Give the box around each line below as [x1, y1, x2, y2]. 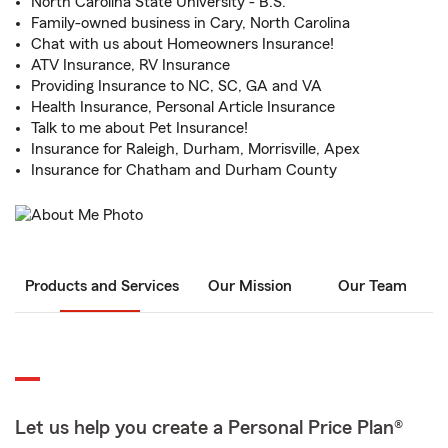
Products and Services [25, 278, 179, 295]
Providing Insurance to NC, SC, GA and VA [31, 78, 322, 94]
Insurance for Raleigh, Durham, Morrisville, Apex [31, 141, 360, 157]
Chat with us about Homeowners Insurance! [31, 36, 334, 52]
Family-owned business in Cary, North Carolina [31, 15, 350, 31]
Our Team [337, 278, 407, 295]
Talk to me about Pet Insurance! [31, 120, 248, 136]
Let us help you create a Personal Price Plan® [15, 418, 403, 439]
